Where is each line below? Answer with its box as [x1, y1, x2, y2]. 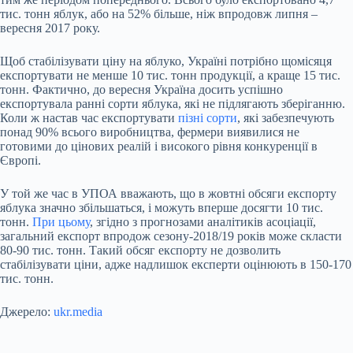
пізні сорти [178, 111, 237, 125]
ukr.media [54, 305, 102, 319]
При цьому [32, 215, 90, 229]
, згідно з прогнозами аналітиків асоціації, [90, 215, 316, 229]
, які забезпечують [237, 111, 334, 125]
